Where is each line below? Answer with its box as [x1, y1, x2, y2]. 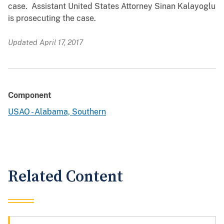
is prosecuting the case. [8, 13, 96, 23]
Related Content [8, 167, 123, 187]
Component [8, 90, 51, 100]
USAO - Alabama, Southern [8, 107, 106, 117]
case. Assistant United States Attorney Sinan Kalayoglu [8, 1, 215, 11]
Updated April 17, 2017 [8, 38, 83, 47]
